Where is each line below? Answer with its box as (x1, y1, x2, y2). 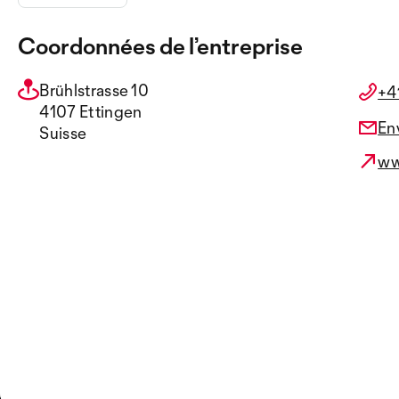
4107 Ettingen (39, 102, 142, 121)
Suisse (39, 123, 87, 142)
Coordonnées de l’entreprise (18, 32, 303, 60)
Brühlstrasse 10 (39, 80, 150, 100)
